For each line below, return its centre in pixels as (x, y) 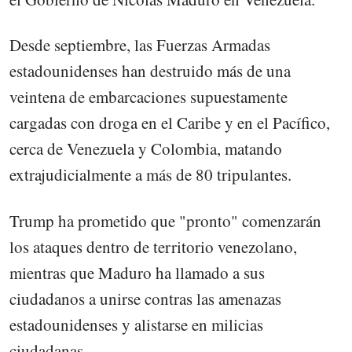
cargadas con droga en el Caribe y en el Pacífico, (170, 123)
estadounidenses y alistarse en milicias (136, 324)
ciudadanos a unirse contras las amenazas (145, 298)
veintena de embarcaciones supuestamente (148, 97)
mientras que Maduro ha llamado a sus (137, 272)
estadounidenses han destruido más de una (150, 71)
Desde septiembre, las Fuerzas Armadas (140, 45)
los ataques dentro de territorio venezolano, (153, 246)
